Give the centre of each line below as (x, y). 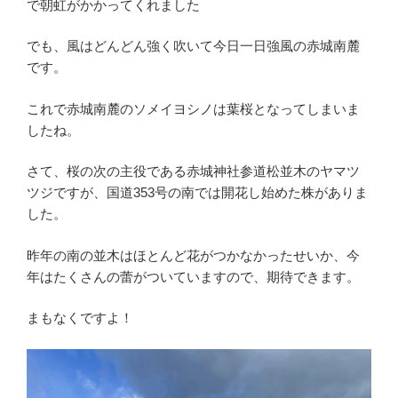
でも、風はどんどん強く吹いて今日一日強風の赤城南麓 (193, 46)
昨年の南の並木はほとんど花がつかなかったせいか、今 (193, 255)
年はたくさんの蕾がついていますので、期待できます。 (193, 276)
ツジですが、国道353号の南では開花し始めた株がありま (197, 193)
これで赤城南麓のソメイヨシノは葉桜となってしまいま (193, 108)
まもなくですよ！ (80, 318)
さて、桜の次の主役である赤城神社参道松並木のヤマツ (193, 171)
